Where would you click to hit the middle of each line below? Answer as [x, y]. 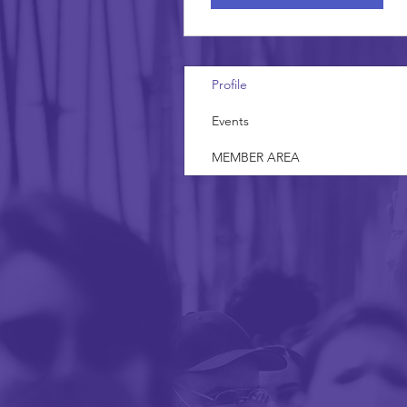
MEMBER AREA [256, 157]
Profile [229, 84]
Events [230, 121]
